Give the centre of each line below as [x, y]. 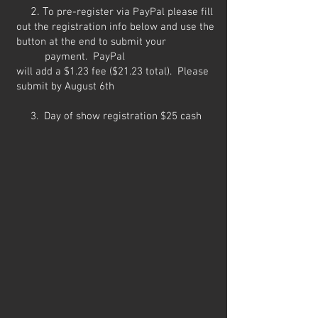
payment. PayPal [71, 57]
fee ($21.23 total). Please [150, 72]
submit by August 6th [65, 87]
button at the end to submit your [91, 42]
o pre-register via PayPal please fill [131, 12]
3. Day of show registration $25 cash [109, 116]
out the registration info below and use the [115, 27]
